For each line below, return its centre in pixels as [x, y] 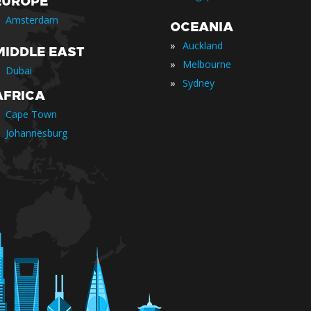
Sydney [199, 83]
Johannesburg [36, 133]
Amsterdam [32, 20]
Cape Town [31, 114]
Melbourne [207, 64]
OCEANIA [202, 27]
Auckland [203, 45]
